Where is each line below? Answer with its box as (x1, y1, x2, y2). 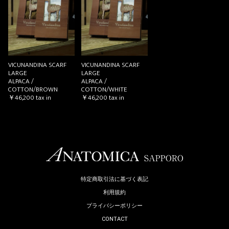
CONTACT (101, 215, 128, 222)
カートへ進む (130, 28, 173, 36)
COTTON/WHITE (81, 83, 127, 95)
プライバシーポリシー (86, 202, 143, 209)
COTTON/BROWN (8, 83, 58, 95)
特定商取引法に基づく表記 (81, 175, 148, 182)
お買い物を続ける (54, 28, 111, 36)
